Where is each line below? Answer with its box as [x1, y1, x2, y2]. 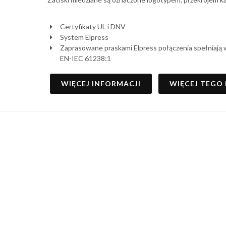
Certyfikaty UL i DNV [60, 22, 126, 31]
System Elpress [60, 33, 108, 41]
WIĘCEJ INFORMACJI [61, 79, 141, 88]
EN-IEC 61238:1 [60, 54, 111, 63]
